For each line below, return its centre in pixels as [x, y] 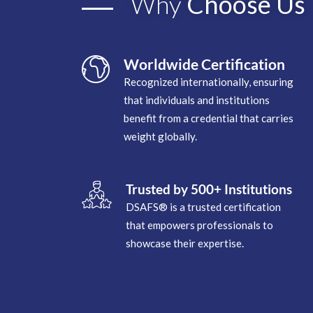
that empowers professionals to [199, 225]
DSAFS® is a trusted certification [203, 206]
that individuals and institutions [197, 100]
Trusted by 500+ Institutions [209, 189]
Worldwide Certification [204, 64]
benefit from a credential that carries [209, 118]
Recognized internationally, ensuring [209, 81]
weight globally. [160, 136]
